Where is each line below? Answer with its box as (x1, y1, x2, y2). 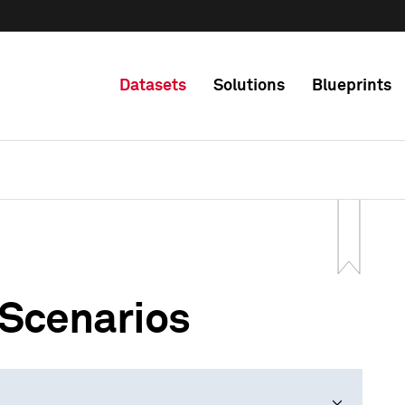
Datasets (119, 78, 186, 94)
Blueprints (312, 78, 391, 94)
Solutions (213, 78, 285, 94)
